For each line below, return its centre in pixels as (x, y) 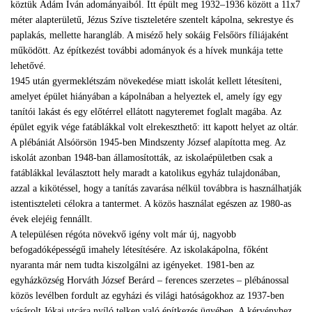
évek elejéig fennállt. (52, 219)
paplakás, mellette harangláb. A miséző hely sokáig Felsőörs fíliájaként (149, 35)
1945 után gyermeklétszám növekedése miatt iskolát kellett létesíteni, (146, 81)
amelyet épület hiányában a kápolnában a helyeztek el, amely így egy (146, 96)
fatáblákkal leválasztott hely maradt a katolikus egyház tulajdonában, (146, 173)
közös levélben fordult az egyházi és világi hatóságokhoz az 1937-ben (147, 296)
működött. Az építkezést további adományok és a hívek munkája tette (147, 50)
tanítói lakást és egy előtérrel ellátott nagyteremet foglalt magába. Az (146, 112)
